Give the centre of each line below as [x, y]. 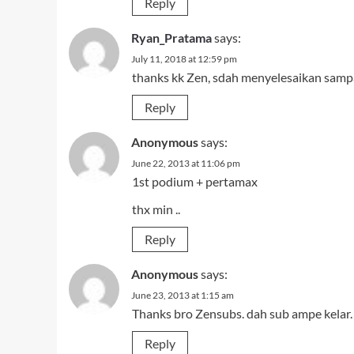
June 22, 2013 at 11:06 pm [186, 163]
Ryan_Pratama [171, 38]
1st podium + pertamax [195, 181]
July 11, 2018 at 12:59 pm [184, 59]
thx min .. [156, 209]
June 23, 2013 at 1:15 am [183, 295]
